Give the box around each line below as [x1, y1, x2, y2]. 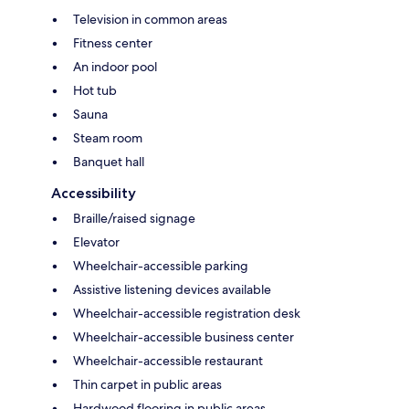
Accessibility [51, 184, 136, 203]
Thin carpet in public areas [73, 376, 222, 393]
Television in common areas [73, 11, 227, 28]
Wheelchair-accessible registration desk [73, 305, 300, 322]
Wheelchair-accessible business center [73, 329, 294, 346]
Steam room [73, 130, 142, 147]
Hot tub [73, 82, 117, 100]
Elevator [73, 234, 120, 251]
